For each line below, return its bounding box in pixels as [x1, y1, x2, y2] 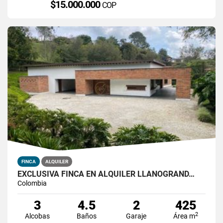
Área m [173, 212, 196, 220]
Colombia [17, 179, 47, 187]
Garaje [126, 212, 147, 220]
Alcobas [24, 212, 50, 220]
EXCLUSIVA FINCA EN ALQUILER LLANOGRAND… [17, 169, 195, 179]
